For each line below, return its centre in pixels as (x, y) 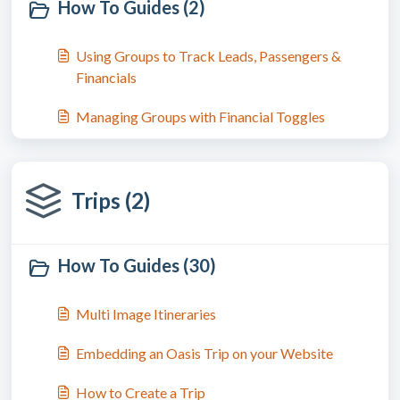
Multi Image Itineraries (146, 314)
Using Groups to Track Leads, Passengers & (208, 56)
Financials (106, 77)
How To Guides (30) (137, 265)
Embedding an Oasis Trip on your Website (204, 353)
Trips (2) (111, 200)
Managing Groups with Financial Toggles (200, 117)
